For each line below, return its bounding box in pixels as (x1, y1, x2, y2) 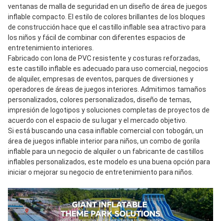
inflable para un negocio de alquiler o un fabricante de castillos (8, 147, 204, 156)
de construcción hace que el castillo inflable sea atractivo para (8, 23, 206, 32)
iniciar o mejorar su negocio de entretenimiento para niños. (8, 168, 193, 177)
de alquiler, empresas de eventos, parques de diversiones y (8, 75, 193, 83)
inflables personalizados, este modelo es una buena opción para (8, 158, 210, 166)
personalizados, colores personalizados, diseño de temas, (8, 96, 191, 104)
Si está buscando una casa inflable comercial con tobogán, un (8, 127, 203, 135)
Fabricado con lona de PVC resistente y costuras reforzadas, (8, 54, 200, 63)
